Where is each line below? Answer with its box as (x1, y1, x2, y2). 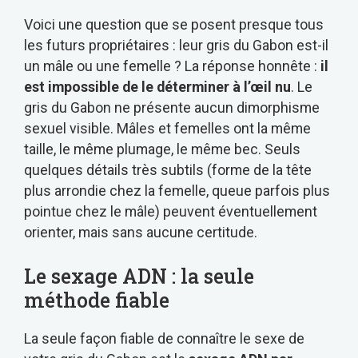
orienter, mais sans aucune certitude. (24, 224, 257, 241)
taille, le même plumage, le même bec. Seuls (24, 141, 300, 158)
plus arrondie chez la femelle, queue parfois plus (24, 182, 330, 200)
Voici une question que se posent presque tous (24, 16, 324, 34)
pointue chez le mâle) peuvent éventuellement (24, 203, 317, 221)
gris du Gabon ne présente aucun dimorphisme (24, 99, 320, 117)
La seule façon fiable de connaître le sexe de (24, 329, 304, 347)
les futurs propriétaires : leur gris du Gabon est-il (24, 37, 328, 54)
